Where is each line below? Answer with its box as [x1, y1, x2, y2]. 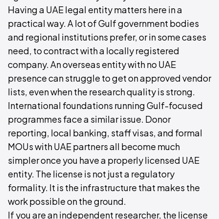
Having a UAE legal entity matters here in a [8, 4, 182, 15]
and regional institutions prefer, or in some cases [8, 31, 206, 43]
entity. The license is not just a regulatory [8, 168, 175, 179]
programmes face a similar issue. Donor [8, 113, 171, 125]
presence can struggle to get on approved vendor [8, 72, 211, 84]
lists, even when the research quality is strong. [8, 86, 195, 97]
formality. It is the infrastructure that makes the [8, 182, 200, 193]
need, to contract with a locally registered [8, 45, 179, 56]
